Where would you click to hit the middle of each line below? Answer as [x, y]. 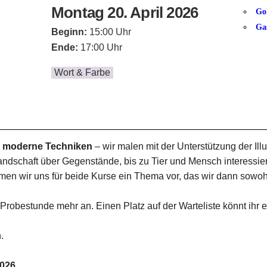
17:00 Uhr [101, 47]
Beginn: [69, 32]
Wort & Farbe [82, 72]
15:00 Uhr [109, 32]
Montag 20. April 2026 [125, 13]
